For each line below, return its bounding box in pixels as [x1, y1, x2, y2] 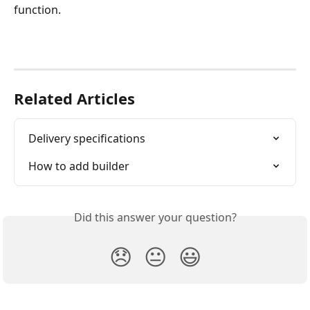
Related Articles [14, 88, 135, 109]
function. [14, 2, 64, 18]
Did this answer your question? [73, 210, 237, 226]
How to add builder [28, 158, 129, 174]
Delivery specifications [28, 131, 145, 147]
